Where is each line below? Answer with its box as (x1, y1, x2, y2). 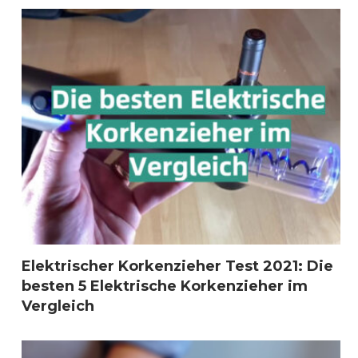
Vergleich (22, 297, 94, 316)
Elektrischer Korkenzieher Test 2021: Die (22, 257, 333, 276)
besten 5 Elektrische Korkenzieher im (22, 277, 308, 296)
